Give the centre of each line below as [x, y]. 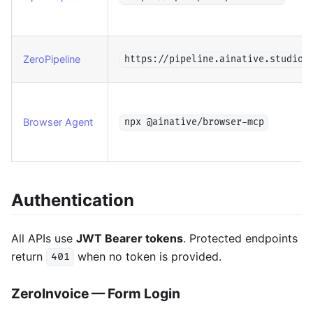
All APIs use [44, 238]
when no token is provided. [148, 256]
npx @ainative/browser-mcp [194, 123]
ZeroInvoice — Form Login [96, 294]
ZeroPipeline [52, 59]
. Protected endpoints [240, 238]
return [29, 256]
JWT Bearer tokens [130, 238]
